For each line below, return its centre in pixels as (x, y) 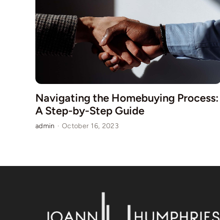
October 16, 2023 (90, 126)
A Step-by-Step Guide (90, 111)
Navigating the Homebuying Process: (127, 98)
